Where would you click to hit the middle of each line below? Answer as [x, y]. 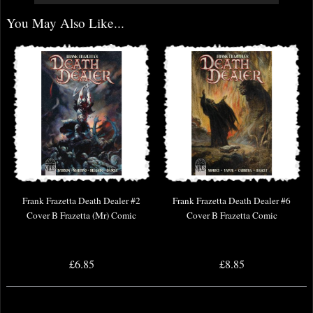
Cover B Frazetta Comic [232, 216]
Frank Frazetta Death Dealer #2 [81, 201]
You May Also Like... [65, 23]
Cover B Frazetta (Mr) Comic [81, 216]
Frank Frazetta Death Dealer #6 [232, 201]
